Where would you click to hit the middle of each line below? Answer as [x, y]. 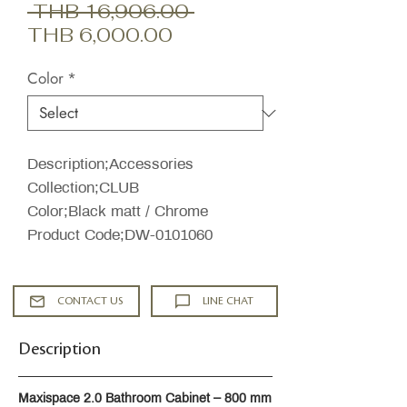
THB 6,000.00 [100, 35]
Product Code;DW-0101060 [120, 235]
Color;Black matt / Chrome [118, 211]
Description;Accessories [110, 164]
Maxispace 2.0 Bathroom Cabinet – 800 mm [145, 398]
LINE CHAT [228, 301]
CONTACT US [90, 301]
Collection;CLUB [83, 188]
